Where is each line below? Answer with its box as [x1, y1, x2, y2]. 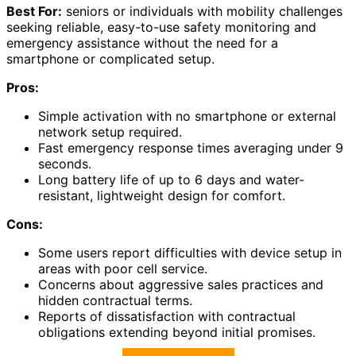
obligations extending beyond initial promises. [38, 323, 315, 340]
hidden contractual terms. [38, 292, 192, 308]
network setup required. [38, 123, 182, 140]
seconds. [38, 155, 91, 172]
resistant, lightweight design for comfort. [38, 187, 285, 203]
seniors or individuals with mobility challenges [62, 2, 342, 19]
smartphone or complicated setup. [6, 50, 215, 67]
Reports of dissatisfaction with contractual [38, 308, 296, 324]
